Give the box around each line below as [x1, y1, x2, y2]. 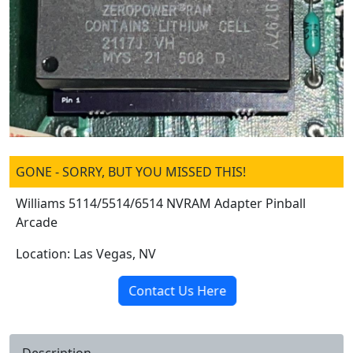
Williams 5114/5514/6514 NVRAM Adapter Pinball [16, 194, 306, 212]
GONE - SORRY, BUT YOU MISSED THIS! [16, 162, 246, 180]
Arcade [16, 213, 58, 231]
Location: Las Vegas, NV [16, 244, 156, 262]
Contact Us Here [129, 281, 228, 299]
